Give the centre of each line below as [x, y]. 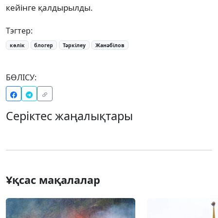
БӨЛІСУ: [21, 78]
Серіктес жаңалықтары [69, 116]
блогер [44, 45]
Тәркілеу [74, 45]
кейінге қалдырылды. [49, 7]
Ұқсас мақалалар [53, 180]
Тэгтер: [19, 30]
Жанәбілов [110, 45]
